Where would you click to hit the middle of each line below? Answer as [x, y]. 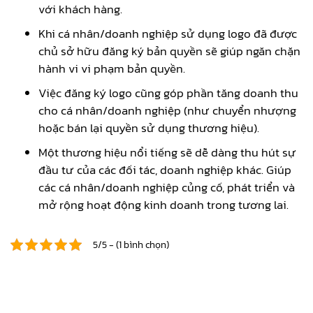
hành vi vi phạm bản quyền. [112, 68]
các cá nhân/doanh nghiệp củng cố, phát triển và [167, 187]
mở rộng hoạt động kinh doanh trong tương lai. [163, 204]
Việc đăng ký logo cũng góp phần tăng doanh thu [168, 93]
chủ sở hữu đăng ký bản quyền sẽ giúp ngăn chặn [169, 51]
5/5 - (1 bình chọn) [131, 244]
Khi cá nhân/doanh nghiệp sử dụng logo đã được [168, 33]
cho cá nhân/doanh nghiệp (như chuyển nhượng [167, 110]
